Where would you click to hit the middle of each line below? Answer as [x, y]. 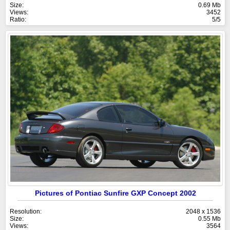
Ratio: [18, 20]
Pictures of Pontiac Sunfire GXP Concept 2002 [115, 193]
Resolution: [26, 211]
